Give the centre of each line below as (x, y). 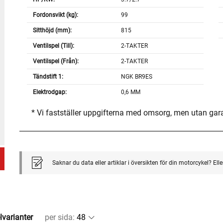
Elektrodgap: (50, 92)
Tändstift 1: (48, 77)
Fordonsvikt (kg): (55, 15)
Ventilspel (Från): (56, 61)
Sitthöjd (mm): (52, 31)
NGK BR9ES (137, 77)
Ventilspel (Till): (53, 46)
